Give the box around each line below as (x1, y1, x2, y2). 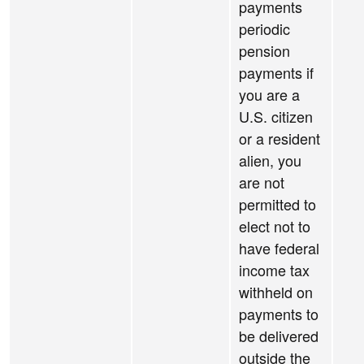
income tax (239, 259, 310, 281)
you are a (239, 84, 300, 106)
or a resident (239, 128, 320, 149)
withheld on (239, 281, 313, 303)
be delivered (239, 325, 318, 347)
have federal (239, 237, 319, 259)
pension (239, 40, 290, 62)
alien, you (239, 149, 301, 171)
